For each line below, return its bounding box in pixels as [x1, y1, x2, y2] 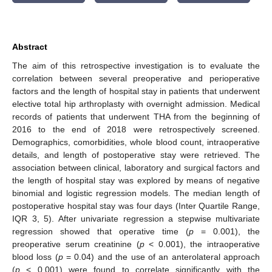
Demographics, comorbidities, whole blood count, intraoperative [12, 137, 260, 147]
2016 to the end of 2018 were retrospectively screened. [12, 124, 260, 134]
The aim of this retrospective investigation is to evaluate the [12, 60, 260, 70]
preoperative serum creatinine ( [12, 239, 140, 249]
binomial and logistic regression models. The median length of [12, 188, 260, 198]
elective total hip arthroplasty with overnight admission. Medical [12, 98, 260, 109]
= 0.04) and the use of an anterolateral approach [63, 251, 260, 262]
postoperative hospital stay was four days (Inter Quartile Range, [12, 200, 260, 211]
